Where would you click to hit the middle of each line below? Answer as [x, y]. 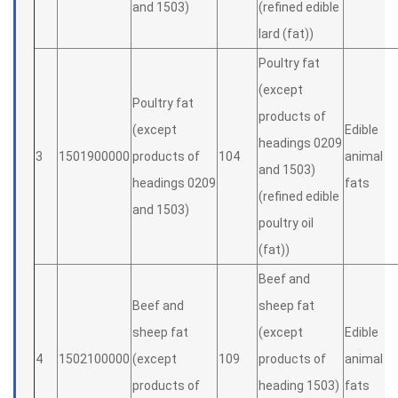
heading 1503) [299, 386]
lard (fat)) [286, 34]
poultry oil [286, 223]
